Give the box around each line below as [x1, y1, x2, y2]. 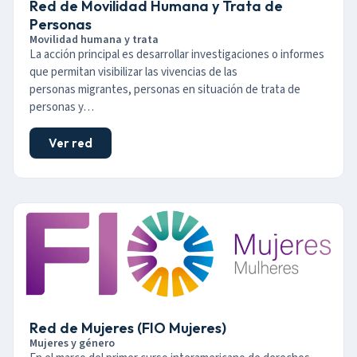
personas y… [29, 98, 94, 116]
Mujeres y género [29, 335, 115, 352]
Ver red [49, 135, 92, 151]
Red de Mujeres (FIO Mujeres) [29, 319, 226, 338]
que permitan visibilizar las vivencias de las [29, 63, 237, 80]
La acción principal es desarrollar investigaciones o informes [29, 45, 324, 63]
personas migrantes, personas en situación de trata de [29, 80, 300, 98]
